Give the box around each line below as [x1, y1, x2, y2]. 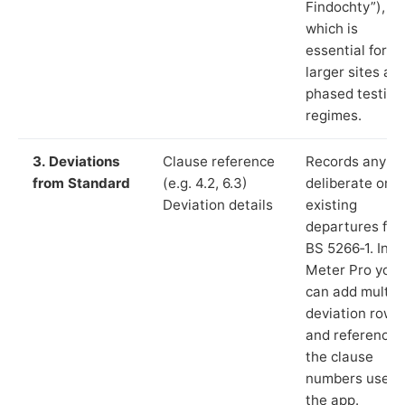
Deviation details [163, 195, 273, 213]
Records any [306, 152, 386, 170]
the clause [306, 347, 373, 365]
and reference [306, 325, 397, 344]
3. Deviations [33, 152, 120, 170]
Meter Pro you [306, 260, 399, 278]
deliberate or [306, 174, 390, 192]
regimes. [306, 106, 362, 124]
